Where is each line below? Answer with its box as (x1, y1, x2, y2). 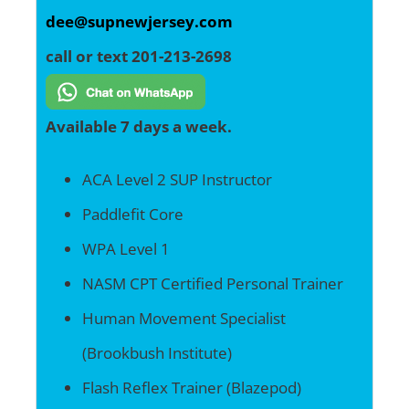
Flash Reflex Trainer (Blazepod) (81, 376, 301, 398)
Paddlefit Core (81, 203, 184, 225)
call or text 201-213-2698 (45, 45, 232, 67)
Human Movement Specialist (81, 307, 286, 329)
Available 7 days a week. (45, 115, 232, 137)
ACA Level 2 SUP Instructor (81, 168, 272, 190)
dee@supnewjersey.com (45, 10, 233, 32)
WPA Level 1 (81, 237, 170, 259)
